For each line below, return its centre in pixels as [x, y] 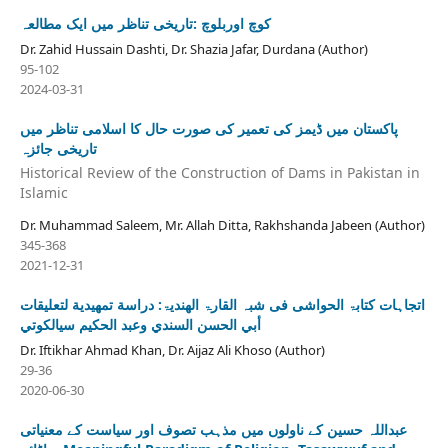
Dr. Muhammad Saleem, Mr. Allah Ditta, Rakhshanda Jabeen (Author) [222, 224]
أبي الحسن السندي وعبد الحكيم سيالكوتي [140, 324]
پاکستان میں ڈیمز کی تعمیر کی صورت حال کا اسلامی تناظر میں [208, 129]
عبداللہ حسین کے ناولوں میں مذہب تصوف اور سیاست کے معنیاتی [213, 429]
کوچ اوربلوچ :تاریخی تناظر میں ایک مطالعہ [145, 24]
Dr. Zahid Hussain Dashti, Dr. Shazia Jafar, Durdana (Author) [193, 49]
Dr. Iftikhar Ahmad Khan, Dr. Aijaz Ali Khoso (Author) [172, 349]
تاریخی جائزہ [58, 149]
